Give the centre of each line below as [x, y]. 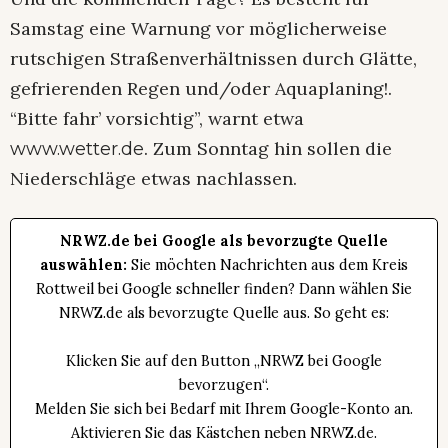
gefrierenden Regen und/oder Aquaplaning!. [201, 88]
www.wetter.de [77, 148]
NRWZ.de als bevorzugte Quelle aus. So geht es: [224, 312]
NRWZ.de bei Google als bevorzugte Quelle [224, 240]
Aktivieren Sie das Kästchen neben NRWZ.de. [224, 432]
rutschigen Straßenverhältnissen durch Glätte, [213, 58]
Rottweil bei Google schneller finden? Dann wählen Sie [224, 288]
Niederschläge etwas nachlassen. [153, 178]
